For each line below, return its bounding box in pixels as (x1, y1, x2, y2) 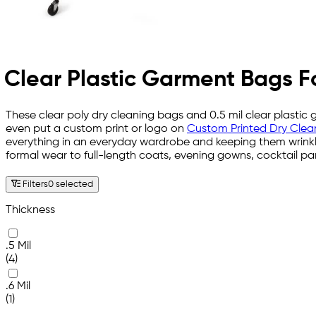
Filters (20, 180, 49, 190)
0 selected (48, 180, 94, 190)
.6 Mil (6, 281, 30, 293)
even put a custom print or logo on (6, 123, 187, 135)
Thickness (6, 205, 55, 217)
